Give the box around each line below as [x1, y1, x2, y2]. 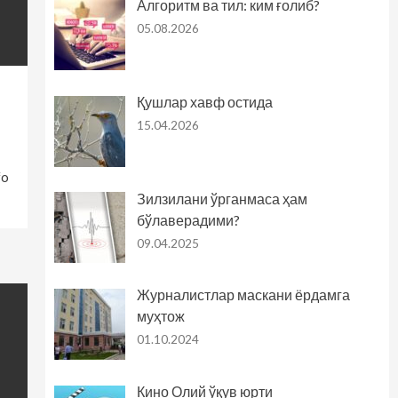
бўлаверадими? [136, 211, 240, 228]
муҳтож [136, 307, 185, 325]
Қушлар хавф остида [136, 92, 273, 110]
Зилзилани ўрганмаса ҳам [136, 189, 307, 207]
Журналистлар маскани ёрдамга [136, 286, 350, 304]
